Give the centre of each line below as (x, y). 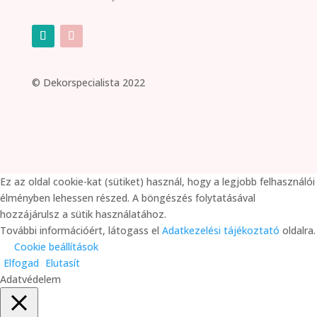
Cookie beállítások (56, 247)
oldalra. (298, 230)
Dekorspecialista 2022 (94, 82)
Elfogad (21, 263)
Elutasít (63, 263)
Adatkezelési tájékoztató (221, 230)
